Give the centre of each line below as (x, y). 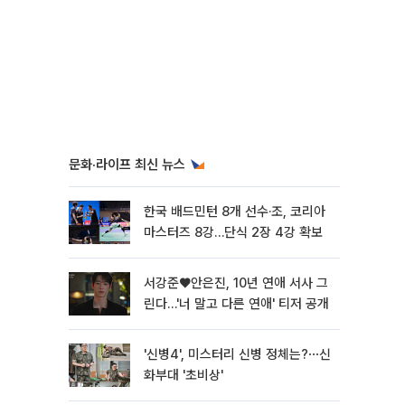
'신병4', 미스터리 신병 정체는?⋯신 (237, 354)
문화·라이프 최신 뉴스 (127, 165)
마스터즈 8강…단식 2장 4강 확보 (233, 232)
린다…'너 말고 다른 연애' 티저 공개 (236, 304)
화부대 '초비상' (184, 375)
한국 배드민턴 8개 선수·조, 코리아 (235, 212)
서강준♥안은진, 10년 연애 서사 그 (236, 283)
